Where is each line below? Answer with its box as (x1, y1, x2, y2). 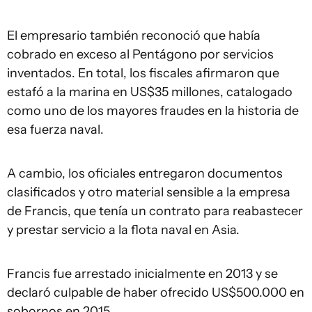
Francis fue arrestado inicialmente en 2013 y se (7, 265, 278, 281)
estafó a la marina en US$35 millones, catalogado (7, 84, 292, 100)
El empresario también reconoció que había (7, 27, 260, 43)
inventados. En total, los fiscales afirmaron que (7, 65, 279, 81)
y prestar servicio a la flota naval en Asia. (7, 221, 240, 237)
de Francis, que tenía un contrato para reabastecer (7, 203, 303, 219)
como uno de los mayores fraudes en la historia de (7, 102, 299, 118)
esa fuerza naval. (7, 121, 104, 137)
